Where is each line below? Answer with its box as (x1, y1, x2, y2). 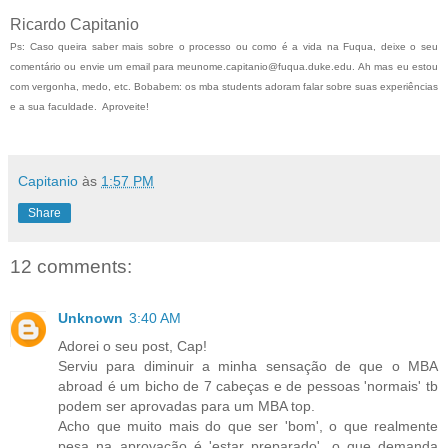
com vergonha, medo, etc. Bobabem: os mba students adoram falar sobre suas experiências (10, 80, 438, 92)
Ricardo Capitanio (10, 15, 139, 33)
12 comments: (10, 255, 132, 277)
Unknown (58, 310, 123, 327)
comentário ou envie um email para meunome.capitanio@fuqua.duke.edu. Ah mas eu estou (10, 60, 438, 72)
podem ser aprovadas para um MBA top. (58, 398, 315, 415)
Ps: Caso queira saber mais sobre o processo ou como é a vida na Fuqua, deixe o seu (10, 40, 438, 52)
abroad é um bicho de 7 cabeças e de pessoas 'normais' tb (58, 378, 438, 395)
